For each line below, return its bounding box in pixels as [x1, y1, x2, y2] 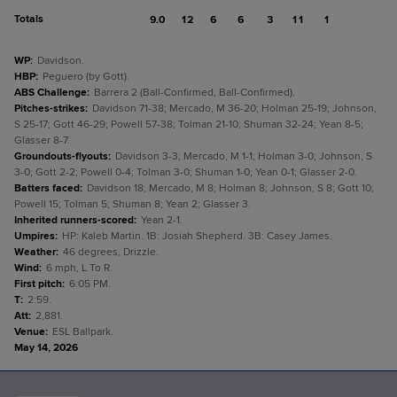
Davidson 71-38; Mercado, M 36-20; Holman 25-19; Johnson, [92, 102, 377, 115]
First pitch [14, 277, 62, 291]
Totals [14, 12, 43, 26]
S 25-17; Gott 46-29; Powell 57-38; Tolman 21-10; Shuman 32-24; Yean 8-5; [14, 118, 363, 131]
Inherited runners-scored [14, 214, 134, 227]
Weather [14, 245, 56, 259]
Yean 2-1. [141, 214, 183, 227]
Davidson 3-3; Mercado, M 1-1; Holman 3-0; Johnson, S [115, 150, 372, 163]
